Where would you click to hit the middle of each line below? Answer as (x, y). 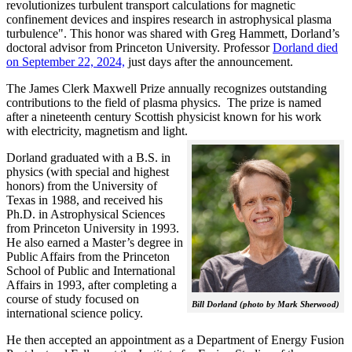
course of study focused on (73, 299)
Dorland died (305, 48)
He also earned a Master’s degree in (95, 243)
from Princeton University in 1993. (93, 229)
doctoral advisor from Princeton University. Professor (139, 48)
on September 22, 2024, (66, 62)
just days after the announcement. (211, 62)
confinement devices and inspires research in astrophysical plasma (169, 20)
